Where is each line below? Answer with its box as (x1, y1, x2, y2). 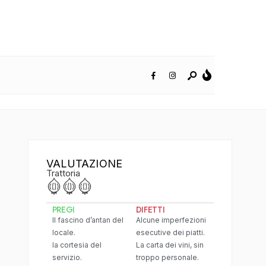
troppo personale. (135, 252, 199, 262)
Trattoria (46, 167, 80, 179)
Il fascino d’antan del (52, 215, 123, 224)
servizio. (52, 252, 82, 262)
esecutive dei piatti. (135, 227, 205, 237)
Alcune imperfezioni (135, 215, 206, 224)
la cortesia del (52, 240, 102, 249)
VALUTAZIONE (46, 157, 122, 170)
